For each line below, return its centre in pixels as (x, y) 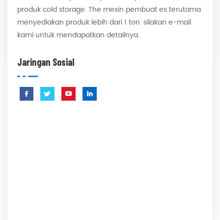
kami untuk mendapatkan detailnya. (78, 35)
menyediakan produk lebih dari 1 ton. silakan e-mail (104, 22)
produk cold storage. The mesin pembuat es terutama (109, 10)
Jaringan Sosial (46, 62)
